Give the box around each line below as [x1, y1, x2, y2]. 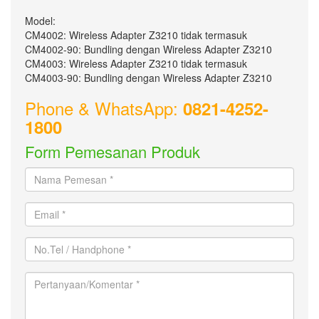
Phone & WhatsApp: [25, 95, 183, 120]
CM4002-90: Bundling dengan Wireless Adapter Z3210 [25, 42, 272, 56]
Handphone [25, 266, 82, 280]
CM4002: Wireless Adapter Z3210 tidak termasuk [25, 28, 247, 42]
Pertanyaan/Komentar [25, 272, 130, 286]
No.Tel [25, 237, 56, 251]
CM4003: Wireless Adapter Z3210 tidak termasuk [25, 56, 247, 70]
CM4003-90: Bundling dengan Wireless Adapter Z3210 [25, 70, 272, 85]
